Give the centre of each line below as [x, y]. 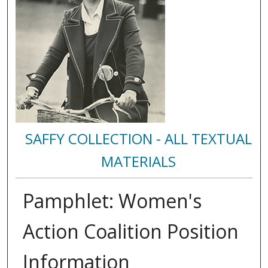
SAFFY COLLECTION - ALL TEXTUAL [139, 139]
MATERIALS [139, 162]
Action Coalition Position [130, 232]
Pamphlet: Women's [112, 201]
